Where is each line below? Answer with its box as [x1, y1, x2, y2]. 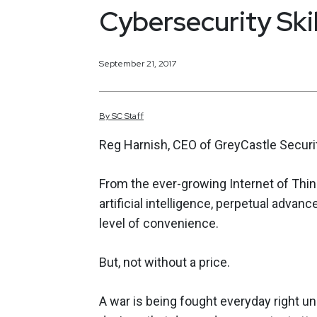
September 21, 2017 [99, 57, 176, 69]
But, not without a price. [99, 255, 230, 270]
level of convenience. [99, 216, 219, 231]
